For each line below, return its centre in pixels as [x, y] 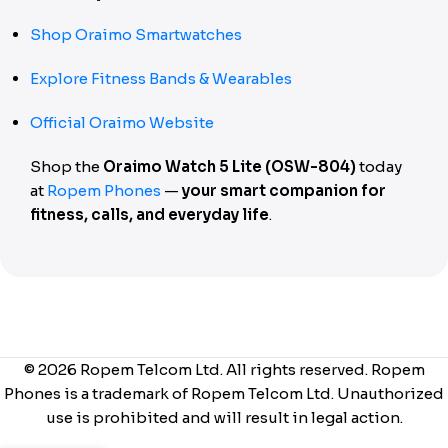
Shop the [66, 166]
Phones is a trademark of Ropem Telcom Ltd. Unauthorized [224, 393]
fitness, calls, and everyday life [149, 214]
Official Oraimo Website [122, 122]
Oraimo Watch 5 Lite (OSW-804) [229, 166]
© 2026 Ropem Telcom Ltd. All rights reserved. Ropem [224, 369]
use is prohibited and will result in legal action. [224, 417]
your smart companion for [284, 190]
